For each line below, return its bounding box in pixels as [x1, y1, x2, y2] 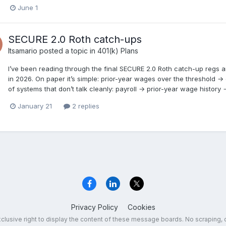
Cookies [127, 203, 155, 212]
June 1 [18, 3, 38, 12]
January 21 [18, 102, 52, 110]
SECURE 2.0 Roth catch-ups [8, 33, 142, 45]
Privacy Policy [71, 203, 118, 212]
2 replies [70, 102, 99, 110]
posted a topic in [37, 46, 97, 55]
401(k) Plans [97, 46, 138, 55]
